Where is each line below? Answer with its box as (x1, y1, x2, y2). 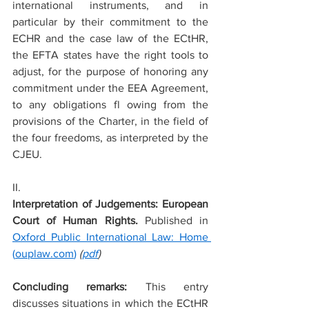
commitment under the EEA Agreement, (12, 82, 208, 94)
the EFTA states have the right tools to (12, 49, 208, 61)
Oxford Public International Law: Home (12, 231, 208, 243)
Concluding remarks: (12, 281, 146, 292)
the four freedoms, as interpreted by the (12, 132, 208, 143)
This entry (145, 281, 209, 292)
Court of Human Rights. (12, 215, 145, 226)
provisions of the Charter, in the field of (12, 115, 208, 127)
